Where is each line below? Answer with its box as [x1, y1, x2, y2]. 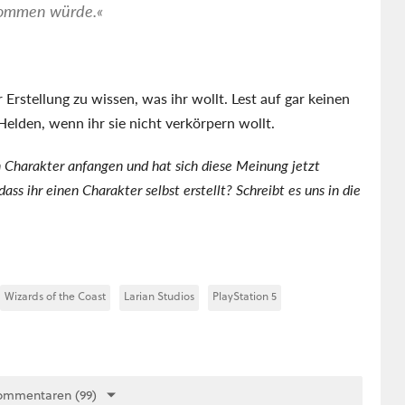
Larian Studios [124, 287, 194, 304]
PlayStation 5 [212, 287, 277, 304]
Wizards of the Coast [5, 287, 106, 304]
